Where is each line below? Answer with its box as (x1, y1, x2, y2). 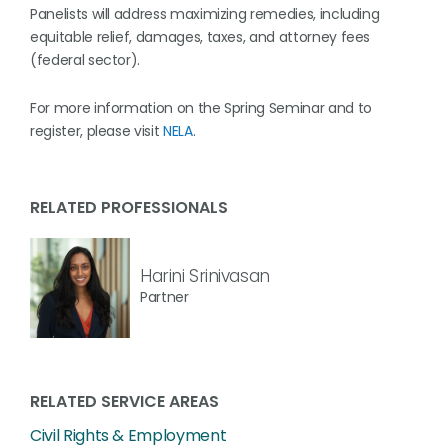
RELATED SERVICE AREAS (30, 390, 219, 413)
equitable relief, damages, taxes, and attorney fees (30, 27, 371, 47)
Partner (140, 286, 189, 307)
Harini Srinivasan (140, 263, 270, 288)
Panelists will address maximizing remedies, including (30, 4, 380, 24)
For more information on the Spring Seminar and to (30, 98, 372, 118)
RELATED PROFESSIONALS (30, 196, 228, 219)
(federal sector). (30, 50, 141, 70)
